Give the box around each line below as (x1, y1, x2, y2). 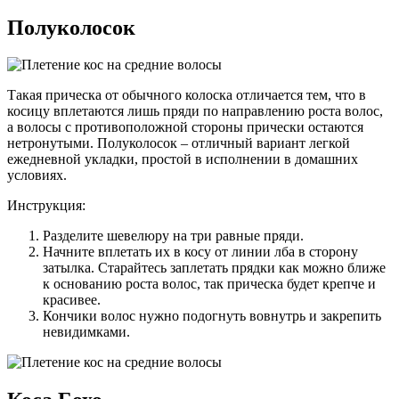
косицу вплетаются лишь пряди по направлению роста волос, (7, 103, 383, 119)
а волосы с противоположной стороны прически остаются (7, 119, 363, 135)
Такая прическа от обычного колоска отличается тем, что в (7, 87, 366, 103)
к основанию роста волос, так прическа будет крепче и (43, 276, 376, 292)
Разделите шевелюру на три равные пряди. (43, 228, 304, 244)
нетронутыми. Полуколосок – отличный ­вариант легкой (7, 135, 350, 151)
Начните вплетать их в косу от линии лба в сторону (43, 244, 358, 260)
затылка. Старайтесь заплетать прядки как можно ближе (43, 260, 386, 276)
